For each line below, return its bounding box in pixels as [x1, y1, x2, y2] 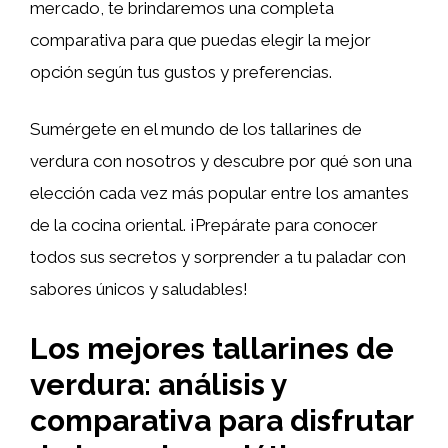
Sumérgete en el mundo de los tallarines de [30, 119, 362, 139]
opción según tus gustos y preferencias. [30, 61, 332, 82]
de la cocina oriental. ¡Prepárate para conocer [30, 215, 378, 235]
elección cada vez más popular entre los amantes [30, 183, 409, 203]
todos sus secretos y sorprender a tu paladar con [30, 247, 406, 267]
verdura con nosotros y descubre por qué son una [30, 151, 412, 171]
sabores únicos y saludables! [30, 279, 248, 299]
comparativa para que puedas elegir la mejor [30, 29, 371, 50]
